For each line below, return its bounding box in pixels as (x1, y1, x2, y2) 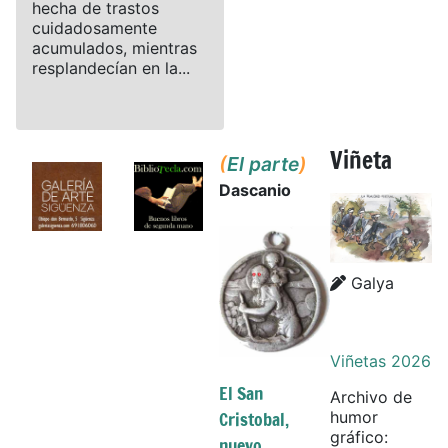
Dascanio (219, 179, 292, 200)
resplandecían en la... (32, 57, 190, 78)
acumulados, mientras (32, 37, 197, 58)
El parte (227, 151, 300, 176)
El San (219, 380, 264, 406)
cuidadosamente (32, 17, 157, 38)
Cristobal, (219, 406, 290, 432)
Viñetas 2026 (330, 350, 432, 371)
